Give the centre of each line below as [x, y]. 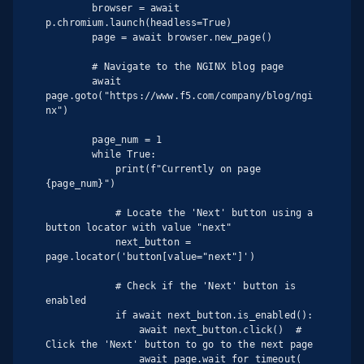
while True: [69, 154]
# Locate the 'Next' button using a [80, 212]
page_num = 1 [69, 139]
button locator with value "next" [139, 227]
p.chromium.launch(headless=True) [139, 22]
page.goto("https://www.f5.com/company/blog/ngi [180, 95]
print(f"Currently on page [80, 169]
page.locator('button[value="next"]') [150, 256]
